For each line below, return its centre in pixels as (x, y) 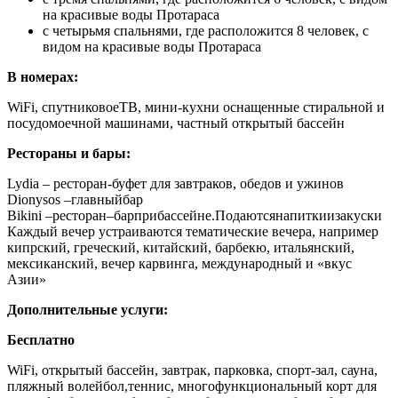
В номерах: (43, 76)
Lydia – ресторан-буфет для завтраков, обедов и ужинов (175, 183)
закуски (358, 215)
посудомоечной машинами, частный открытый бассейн (176, 123)
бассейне (184, 215)
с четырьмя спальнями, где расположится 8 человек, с (206, 30)
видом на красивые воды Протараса (152, 46)
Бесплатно (41, 339)
